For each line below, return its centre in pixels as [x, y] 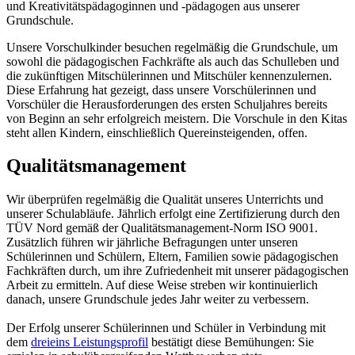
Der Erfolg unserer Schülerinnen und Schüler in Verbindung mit [166, 328]
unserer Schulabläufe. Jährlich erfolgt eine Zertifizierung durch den [173, 214]
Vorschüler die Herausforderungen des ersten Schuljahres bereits [167, 104]
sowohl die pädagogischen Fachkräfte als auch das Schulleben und [173, 61]
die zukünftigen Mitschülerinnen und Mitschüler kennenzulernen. [169, 75]
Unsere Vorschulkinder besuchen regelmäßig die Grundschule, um [172, 47]
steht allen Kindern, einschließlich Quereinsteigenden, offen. [157, 132]
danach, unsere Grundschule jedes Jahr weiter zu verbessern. [158, 300]
